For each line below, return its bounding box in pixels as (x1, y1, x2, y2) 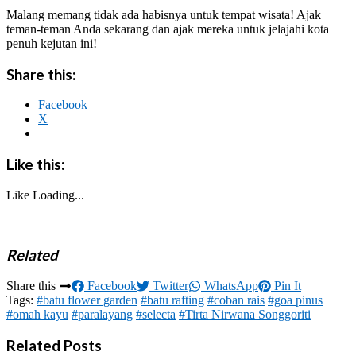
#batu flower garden (37, 293, 137, 308)
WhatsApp (201, 279, 258, 293)
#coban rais (207, 293, 265, 308)
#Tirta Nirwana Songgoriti (179, 308, 311, 322)
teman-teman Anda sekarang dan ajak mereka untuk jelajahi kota (6, 21, 329, 36)
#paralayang (72, 308, 133, 322)
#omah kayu (6, 308, 68, 322)
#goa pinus (268, 293, 323, 308)
